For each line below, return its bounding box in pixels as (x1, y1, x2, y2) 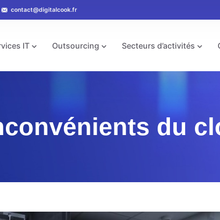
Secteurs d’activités (121, 41, 195, 51)
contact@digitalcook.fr (10, 6, 77, 13)
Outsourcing (52, 41, 99, 51)
